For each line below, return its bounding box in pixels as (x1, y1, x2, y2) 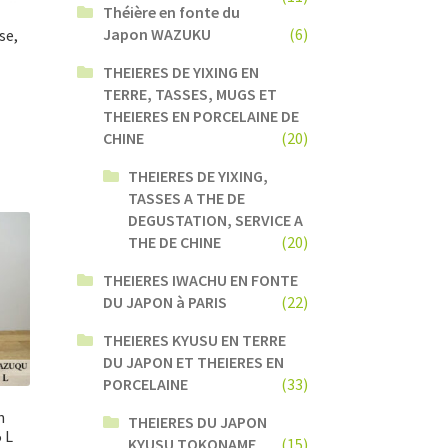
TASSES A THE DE (128, 187, 246, 208)
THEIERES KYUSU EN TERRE (102, 329, 286, 350)
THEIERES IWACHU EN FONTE (102, 269, 298, 290)
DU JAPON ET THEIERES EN (102, 351, 284, 372)
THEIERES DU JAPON (128, 411, 268, 432)
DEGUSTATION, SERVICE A (128, 209, 304, 230)
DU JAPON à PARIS (102, 291, 227, 312)
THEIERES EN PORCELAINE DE (102, 105, 299, 126)
